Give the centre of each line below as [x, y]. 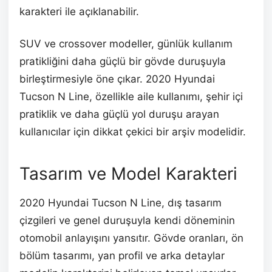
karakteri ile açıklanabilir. [79, 11]
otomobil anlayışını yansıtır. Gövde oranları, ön [131, 238]
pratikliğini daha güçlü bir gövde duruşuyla [123, 61]
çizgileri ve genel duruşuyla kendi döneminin [127, 220]
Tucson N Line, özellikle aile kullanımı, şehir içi [131, 96]
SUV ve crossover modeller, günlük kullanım [126, 43]
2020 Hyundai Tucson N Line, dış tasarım [121, 202]
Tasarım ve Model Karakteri [128, 173]
